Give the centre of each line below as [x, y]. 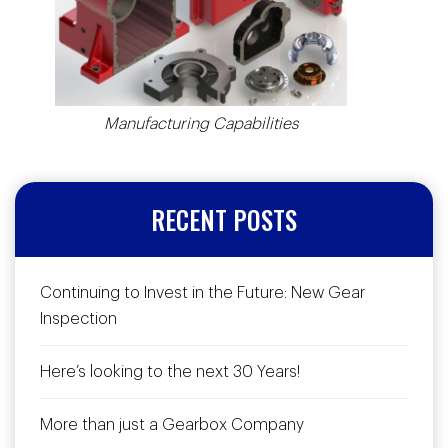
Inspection [78, 319]
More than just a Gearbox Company [172, 425]
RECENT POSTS [224, 220]
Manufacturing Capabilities [201, 124]
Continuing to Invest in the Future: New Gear [202, 293]
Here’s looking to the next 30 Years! [170, 372]
